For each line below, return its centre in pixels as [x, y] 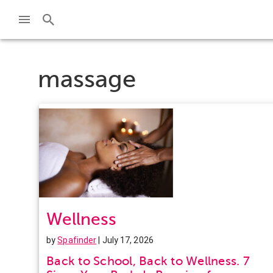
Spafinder [77, 240]
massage [87, 79]
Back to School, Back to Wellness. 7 [148, 261]
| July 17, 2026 [125, 240]
